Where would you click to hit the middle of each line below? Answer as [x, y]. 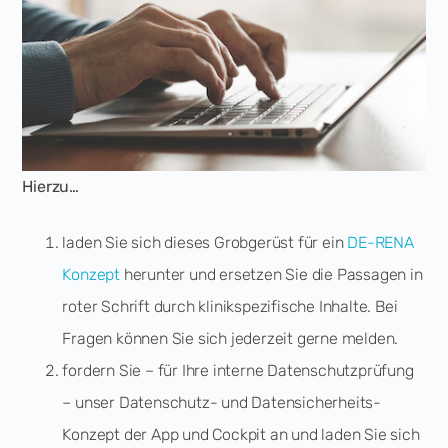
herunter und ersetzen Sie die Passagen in [271, 274]
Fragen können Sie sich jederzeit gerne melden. [230, 338]
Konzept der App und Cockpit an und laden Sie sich [241, 434]
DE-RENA [380, 242]
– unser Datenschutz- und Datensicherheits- [222, 402]
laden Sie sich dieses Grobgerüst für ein [205, 242]
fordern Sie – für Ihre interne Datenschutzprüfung [238, 370]
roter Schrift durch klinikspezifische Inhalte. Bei [230, 306]
